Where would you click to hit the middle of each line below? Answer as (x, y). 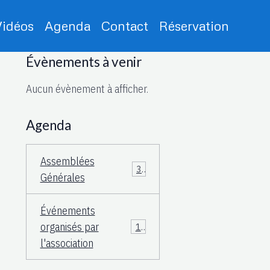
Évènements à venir (84, 62)
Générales (62, 177)
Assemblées (67, 161)
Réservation (194, 26)
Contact (125, 26)
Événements (67, 210)
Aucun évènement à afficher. (87, 89)
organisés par (69, 227)
